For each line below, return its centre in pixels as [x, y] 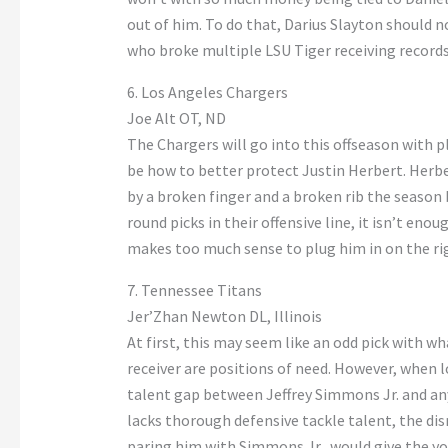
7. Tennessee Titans [194, 290]
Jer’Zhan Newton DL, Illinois [224, 316]
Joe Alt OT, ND [176, 118]
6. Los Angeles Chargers [207, 92]
